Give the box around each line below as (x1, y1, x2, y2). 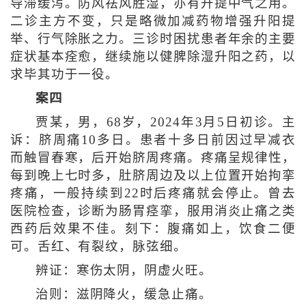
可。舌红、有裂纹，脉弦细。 (10, 239, 187, 253)
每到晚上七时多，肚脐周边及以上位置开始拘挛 (10, 168, 296, 182)
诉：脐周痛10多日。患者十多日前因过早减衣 (10, 133, 296, 147)
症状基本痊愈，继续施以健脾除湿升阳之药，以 (10, 50, 296, 64)
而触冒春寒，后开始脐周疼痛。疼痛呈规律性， (10, 150, 296, 165)
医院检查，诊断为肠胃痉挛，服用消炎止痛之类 (10, 204, 296, 218)
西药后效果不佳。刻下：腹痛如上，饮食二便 (10, 221, 296, 236)
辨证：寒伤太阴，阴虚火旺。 (35, 263, 212, 277)
